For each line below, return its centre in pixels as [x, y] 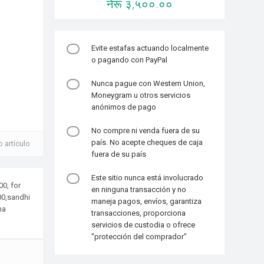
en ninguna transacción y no [139, 189]
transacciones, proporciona [139, 213]
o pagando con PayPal [130, 60]
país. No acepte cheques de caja [147, 142]
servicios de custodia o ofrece [143, 225]
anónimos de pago [124, 107]
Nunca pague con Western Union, [148, 83]
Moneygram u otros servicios [141, 95]
